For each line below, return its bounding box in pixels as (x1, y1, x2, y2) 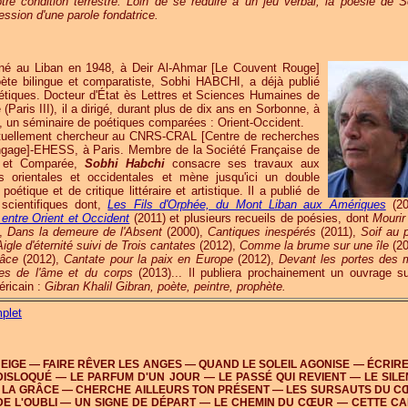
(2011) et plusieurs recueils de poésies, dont (129, 211, 373, 225)
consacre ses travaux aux (165, 157, 320, 170)
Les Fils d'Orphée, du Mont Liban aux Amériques (107, 198, 386, 211)
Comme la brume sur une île (240, 239, 389, 252)
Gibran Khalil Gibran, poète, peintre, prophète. (45, 280, 286, 293)
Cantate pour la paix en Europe (64, 252, 233, 266)
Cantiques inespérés (208, 225, 316, 239)
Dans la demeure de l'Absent (7, 225, 162, 239)
